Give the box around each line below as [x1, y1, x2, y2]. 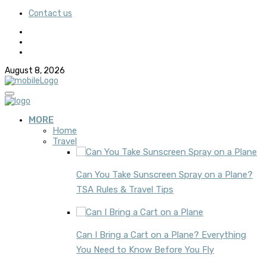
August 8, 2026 [5, 66, 65, 76]
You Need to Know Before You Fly [76, 244, 214, 256]
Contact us [29, 8, 72, 18]
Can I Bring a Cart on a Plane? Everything [76, 229, 246, 241]
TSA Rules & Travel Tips [76, 184, 173, 195]
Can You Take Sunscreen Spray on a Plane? [76, 169, 253, 181]
